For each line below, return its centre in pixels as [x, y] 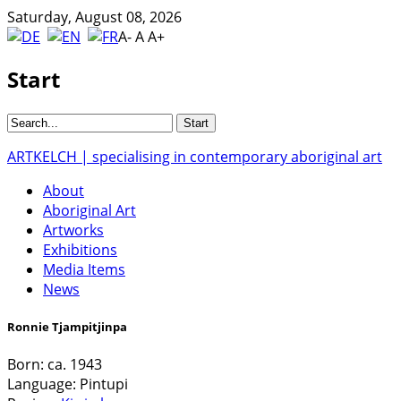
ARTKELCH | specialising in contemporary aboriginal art [195, 156]
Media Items [84, 269]
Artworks [73, 230]
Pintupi [102, 384]
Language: [42, 384]
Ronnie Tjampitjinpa [67, 326]
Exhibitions [80, 249]
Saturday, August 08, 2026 [94, 17]
